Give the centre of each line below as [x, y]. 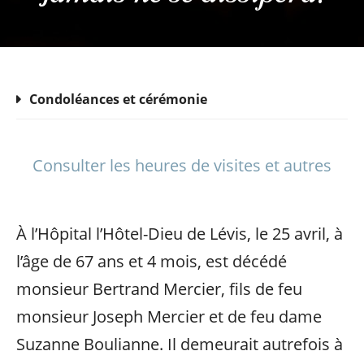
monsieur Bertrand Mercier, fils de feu [159, 289]
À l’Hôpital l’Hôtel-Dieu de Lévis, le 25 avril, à [180, 234]
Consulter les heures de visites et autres [182, 165]
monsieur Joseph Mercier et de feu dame [169, 316]
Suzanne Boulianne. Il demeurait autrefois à [180, 344]
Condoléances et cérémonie [118, 99]
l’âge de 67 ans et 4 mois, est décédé [152, 261]
